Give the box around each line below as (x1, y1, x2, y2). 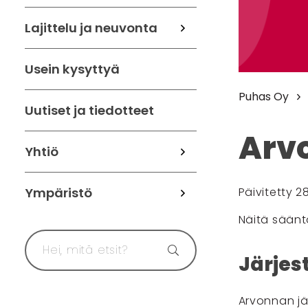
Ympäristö (25, 184, 92, 201)
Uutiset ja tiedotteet (25, 102, 154, 119)
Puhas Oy (238, 89, 289, 104)
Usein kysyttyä (25, 60, 120, 78)
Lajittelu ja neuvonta (25, 19, 157, 36)
